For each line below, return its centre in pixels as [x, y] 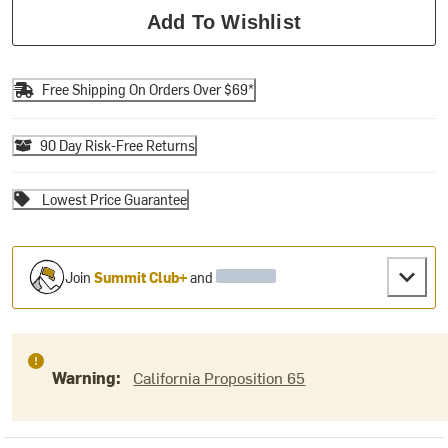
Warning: [89, 376]
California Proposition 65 [219, 376]
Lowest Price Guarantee [115, 199]
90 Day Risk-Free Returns [118, 145]
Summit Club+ [141, 277]
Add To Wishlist [224, 21]
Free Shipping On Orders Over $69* [148, 90]
